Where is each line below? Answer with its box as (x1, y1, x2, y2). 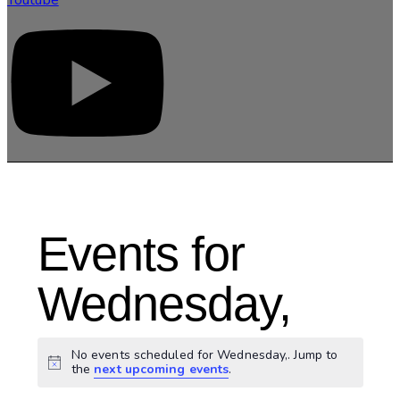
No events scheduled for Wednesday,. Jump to (71, 346, 338, 363)
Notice (46, 359, 85, 377)
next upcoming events (94, 360, 229, 378)
